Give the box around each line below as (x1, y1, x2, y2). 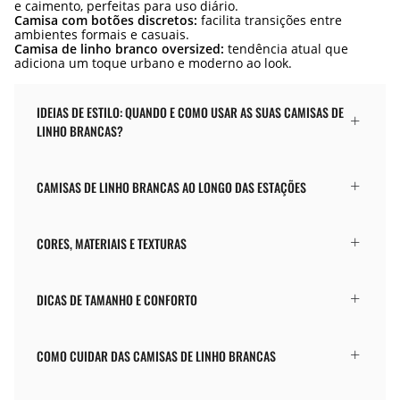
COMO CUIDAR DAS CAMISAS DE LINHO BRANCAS (37, 346, 276, 365)
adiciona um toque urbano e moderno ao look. (14, 54, 292, 71)
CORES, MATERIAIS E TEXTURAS (37, 233, 187, 253)
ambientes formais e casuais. (14, 25, 189, 43)
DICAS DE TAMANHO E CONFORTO (37, 289, 197, 309)
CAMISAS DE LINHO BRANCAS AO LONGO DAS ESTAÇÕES (37, 177, 306, 196)
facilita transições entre (197, 11, 342, 29)
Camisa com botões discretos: (14, 11, 197, 29)
